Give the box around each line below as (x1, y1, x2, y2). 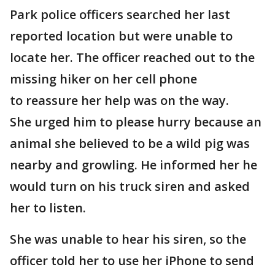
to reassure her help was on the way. (10, 92, 229, 109)
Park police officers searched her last (10, 6, 230, 23)
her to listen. (10, 199, 86, 217)
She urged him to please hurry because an (10, 114, 261, 131)
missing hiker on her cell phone (10, 71, 197, 88)
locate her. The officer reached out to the (10, 49, 255, 66)
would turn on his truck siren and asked (10, 178, 250, 195)
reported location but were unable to (10, 28, 233, 45)
